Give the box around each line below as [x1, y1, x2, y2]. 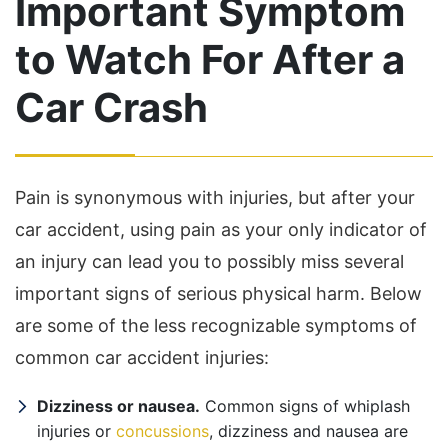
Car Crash [15, 83, 208, 132]
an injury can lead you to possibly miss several [15, 251, 404, 272]
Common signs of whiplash [200, 396, 410, 416]
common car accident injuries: [15, 347, 269, 368]
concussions [116, 421, 209, 441]
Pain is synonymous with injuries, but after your [15, 187, 415, 208]
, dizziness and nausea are [209, 421, 408, 441]
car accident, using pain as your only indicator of [15, 219, 427, 240]
